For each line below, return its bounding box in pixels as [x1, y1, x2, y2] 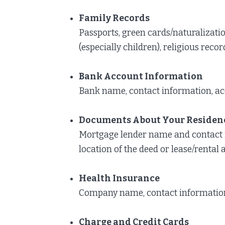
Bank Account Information [79, 71, 203, 82]
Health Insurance [79, 173, 160, 184]
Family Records [79, 13, 150, 24]
